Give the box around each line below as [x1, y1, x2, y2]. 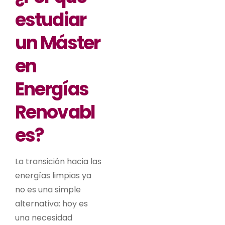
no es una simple [15, 183, 81, 195]
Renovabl [15, 99, 95, 125]
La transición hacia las [15, 155, 101, 167]
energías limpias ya [15, 169, 91, 181]
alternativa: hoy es [15, 197, 88, 209]
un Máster [15, 30, 100, 56]
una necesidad [15, 211, 72, 223]
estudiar [15, 7, 86, 33]
